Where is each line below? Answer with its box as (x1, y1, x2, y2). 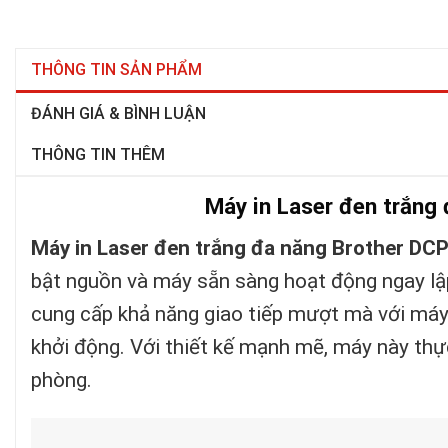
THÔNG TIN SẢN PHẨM (31, 59, 202, 79)
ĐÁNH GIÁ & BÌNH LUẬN (31, 103, 206, 123)
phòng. (31, 367, 92, 392)
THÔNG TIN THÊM (31, 144, 165, 164)
